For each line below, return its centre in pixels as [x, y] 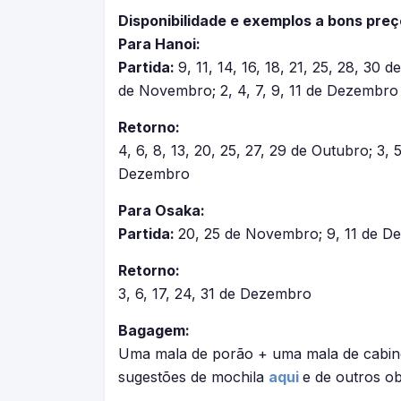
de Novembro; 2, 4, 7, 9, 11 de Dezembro [258, 90]
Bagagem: [154, 330]
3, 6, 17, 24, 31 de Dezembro [215, 294]
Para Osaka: [162, 210]
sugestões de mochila [193, 377]
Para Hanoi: [159, 44]
